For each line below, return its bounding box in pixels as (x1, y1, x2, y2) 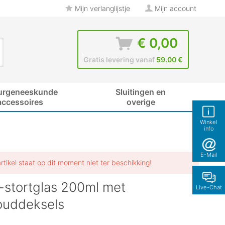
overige (126, 97, 155, 107)
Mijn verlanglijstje (73, 4, 130, 13)
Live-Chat (195, 184, 222, 191)
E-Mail (200, 151, 217, 158)
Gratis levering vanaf (83, 55, 156, 64)
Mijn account (155, 4, 196, 13)
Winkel (200, 119, 217, 126)
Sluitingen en (116, 87, 166, 97)
